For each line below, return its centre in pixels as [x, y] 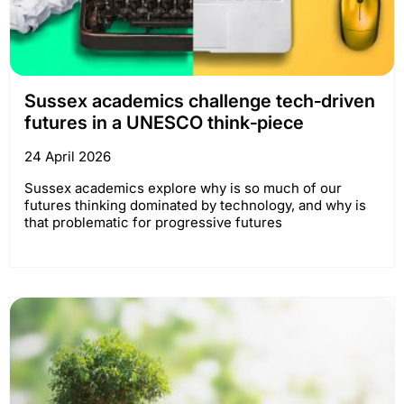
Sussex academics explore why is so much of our [183, 188]
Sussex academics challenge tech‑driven [200, 101]
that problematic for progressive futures [153, 222]
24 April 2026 [68, 156]
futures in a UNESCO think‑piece [164, 122]
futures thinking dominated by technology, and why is [195, 205]
